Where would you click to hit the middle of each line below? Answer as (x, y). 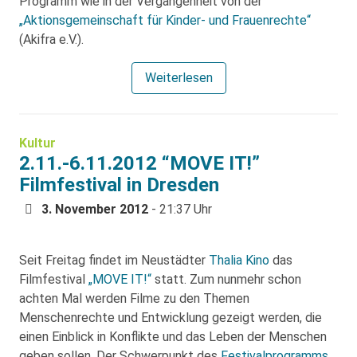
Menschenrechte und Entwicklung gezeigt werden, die (171, 318)
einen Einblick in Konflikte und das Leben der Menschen (173, 337)
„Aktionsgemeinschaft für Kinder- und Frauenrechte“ (165, 20)
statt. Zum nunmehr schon (226, 279)
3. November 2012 (95, 209)
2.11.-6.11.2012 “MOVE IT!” (139, 163)
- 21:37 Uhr (180, 209)
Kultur (37, 143)
